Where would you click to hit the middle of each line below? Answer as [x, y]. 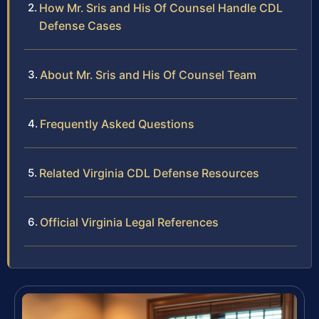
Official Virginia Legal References [129, 222]
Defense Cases [80, 25]
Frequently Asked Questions [117, 124]
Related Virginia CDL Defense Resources [149, 173]
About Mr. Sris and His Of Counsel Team [148, 74]
